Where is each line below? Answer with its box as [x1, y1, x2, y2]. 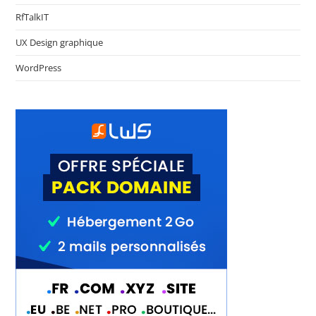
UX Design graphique [16, 36, 104, 49]
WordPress [16, 61, 62, 75]
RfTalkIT [16, 11, 49, 24]
